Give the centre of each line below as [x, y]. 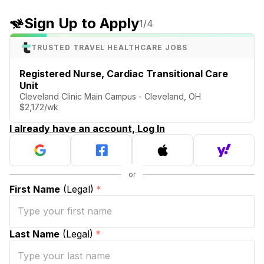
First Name [35, 189]
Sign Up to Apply [82, 23]
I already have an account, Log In [87, 128]
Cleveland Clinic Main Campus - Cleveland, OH [110, 96]
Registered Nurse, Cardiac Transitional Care [124, 73]
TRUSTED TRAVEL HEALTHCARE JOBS [109, 47]
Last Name [34, 234]
